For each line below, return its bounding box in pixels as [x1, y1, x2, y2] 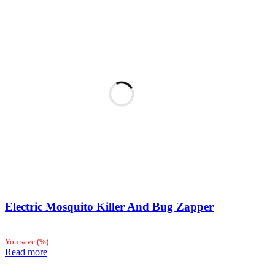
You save [5, 237, 37, 247]
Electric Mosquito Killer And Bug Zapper [5, 199, 214, 213]
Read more [5, 247, 47, 258]
